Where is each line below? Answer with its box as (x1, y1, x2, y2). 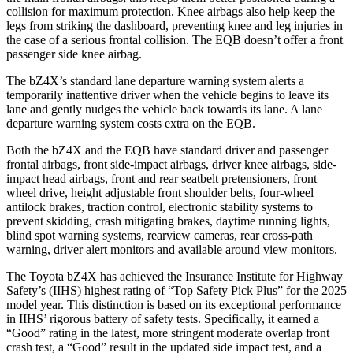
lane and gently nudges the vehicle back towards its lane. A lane (6, 102, 322, 116)
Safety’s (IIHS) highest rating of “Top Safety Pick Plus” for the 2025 (6, 283, 347, 297)
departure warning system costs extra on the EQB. (6, 116, 255, 130)
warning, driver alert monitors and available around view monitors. (6, 242, 337, 256)
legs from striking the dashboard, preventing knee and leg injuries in (6, 18, 343, 32)
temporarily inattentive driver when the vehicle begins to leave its (6, 87, 329, 102)
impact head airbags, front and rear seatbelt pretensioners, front (6, 171, 317, 185)
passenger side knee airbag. (6, 46, 142, 61)
